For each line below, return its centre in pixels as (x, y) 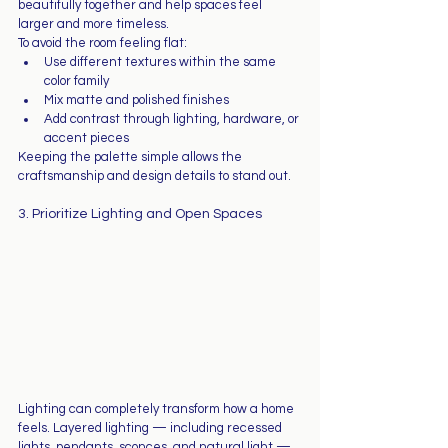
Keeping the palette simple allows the (131, 156)
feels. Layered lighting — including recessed (151, 428)
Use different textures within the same (161, 61)
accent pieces (86, 137)
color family (76, 80)
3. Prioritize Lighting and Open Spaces (140, 213)
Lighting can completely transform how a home (157, 409)
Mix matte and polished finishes (136, 99)
